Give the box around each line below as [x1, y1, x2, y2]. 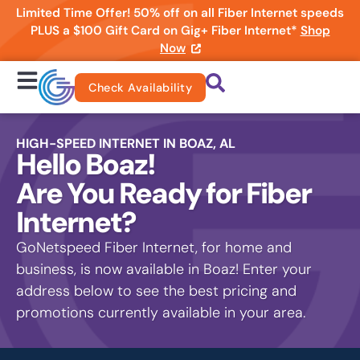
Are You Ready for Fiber [16, 174, 311, 212]
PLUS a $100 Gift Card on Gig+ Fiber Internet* [30, 22, 301, 39]
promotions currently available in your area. [16, 303, 305, 322]
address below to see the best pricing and [16, 281, 297, 301]
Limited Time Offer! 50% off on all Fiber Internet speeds [16, 5, 344, 21]
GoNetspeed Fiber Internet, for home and [16, 238, 292, 257]
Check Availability [88, 80, 192, 95]
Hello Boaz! [16, 145, 155, 183]
